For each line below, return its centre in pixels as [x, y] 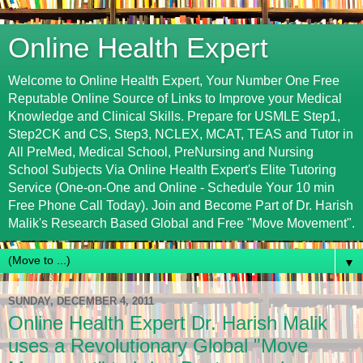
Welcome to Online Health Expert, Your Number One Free [174, 81]
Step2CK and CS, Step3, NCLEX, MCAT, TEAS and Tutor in [181, 134]
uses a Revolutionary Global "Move [158, 346]
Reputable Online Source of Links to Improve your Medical [175, 98]
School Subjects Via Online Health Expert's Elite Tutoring [172, 170]
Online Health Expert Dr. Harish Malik [168, 323]
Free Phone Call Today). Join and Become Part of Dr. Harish [181, 205]
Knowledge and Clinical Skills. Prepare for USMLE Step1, [174, 116]
